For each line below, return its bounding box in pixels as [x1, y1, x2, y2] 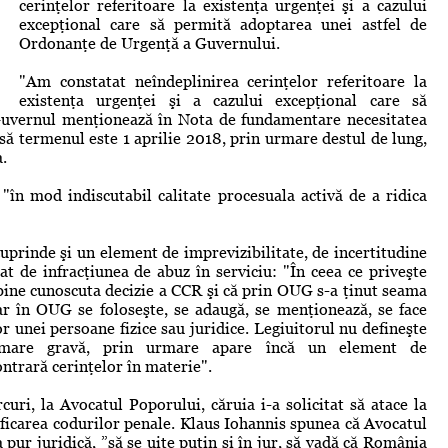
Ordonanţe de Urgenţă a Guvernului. [19, 33, 280, 53]
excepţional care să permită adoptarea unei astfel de [19, 14, 427, 34]
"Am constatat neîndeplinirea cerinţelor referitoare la [19, 71, 427, 91]
